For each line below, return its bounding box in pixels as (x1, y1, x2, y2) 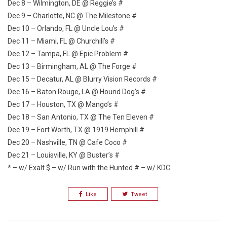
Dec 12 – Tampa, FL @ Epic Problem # (8, 50, 128, 58)
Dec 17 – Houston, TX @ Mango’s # (8, 100, 119, 108)
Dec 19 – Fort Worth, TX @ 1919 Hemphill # (8, 126, 144, 134)
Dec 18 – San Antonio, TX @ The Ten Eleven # (8, 113, 154, 121)
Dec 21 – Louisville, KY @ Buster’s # (8, 151, 120, 159)
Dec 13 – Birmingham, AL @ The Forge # (8, 62, 137, 70)
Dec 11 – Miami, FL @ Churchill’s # (8, 37, 115, 45)
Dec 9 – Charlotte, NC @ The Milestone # (8, 12, 137, 20)
